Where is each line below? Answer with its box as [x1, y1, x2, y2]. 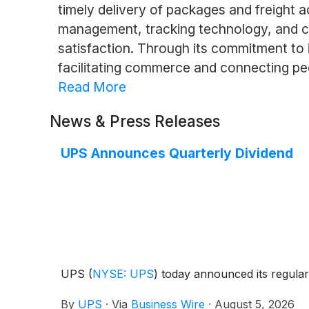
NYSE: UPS [92, 266, 154, 281]
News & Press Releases [50, 111, 220, 130]
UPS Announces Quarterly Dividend [61, 144, 293, 161]
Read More [57, 78, 126, 95]
